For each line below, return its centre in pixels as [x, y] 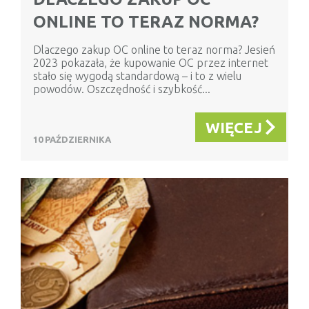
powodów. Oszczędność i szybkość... [122, 89]
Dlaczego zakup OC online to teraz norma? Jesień [154, 50]
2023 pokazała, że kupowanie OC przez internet [151, 63]
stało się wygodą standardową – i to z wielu [137, 76]
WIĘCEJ [234, 128]
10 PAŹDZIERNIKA [72, 140]
